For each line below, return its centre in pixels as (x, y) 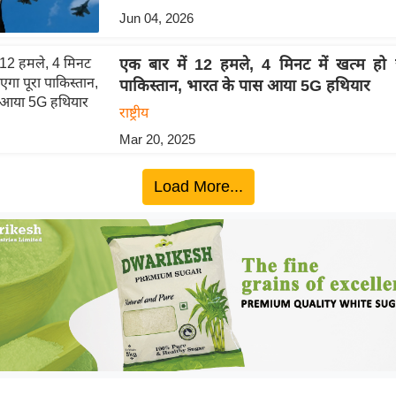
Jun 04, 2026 (156, 18)
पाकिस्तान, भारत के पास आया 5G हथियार (244, 86)
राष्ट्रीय (133, 113)
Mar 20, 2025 (157, 140)
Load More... (198, 187)
